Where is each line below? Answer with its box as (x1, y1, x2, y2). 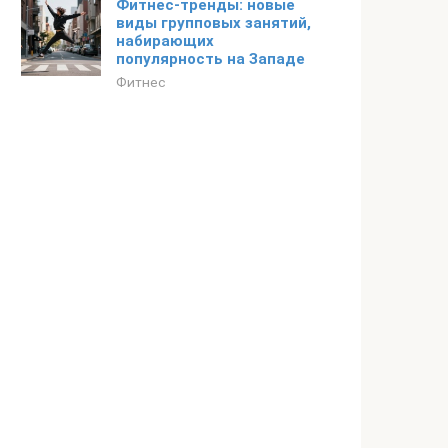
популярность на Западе (116, 50, 305, 68)
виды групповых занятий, (116, 14, 311, 32)
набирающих (116, 32, 214, 50)
